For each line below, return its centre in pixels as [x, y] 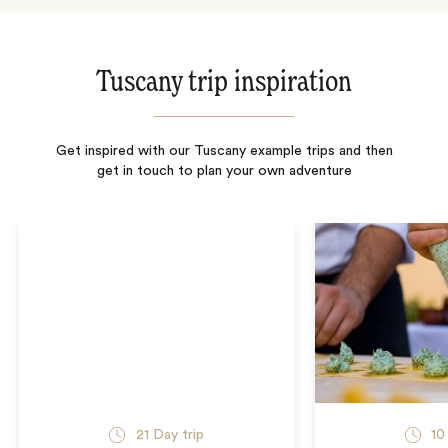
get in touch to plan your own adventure [224, 171]
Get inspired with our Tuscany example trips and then [224, 151]
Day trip [176, 435]
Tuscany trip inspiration [224, 83]
